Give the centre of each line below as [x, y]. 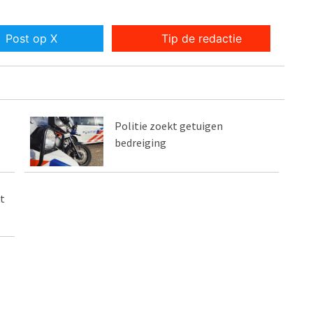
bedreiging [141, 143]
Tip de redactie [202, 39]
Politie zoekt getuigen [169, 126]
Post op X [31, 39]
